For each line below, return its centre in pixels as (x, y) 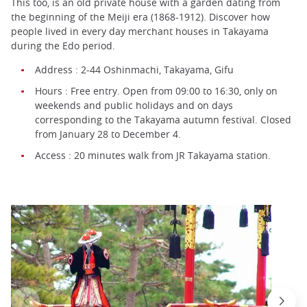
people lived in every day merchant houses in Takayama (140, 31)
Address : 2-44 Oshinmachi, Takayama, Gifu (134, 69)
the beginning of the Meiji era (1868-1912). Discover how (140, 16)
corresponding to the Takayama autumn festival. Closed (163, 119)
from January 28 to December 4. (108, 134)
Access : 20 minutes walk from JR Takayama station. (154, 155)
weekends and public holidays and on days (134, 105)
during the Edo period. (64, 45)
